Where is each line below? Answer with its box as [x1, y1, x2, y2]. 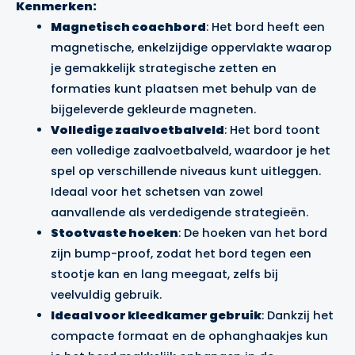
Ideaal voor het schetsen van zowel [50, 184, 263, 200]
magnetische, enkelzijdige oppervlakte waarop [50, 40, 332, 56]
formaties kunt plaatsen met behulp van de [50, 81, 316, 97]
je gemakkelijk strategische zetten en [50, 60, 277, 77]
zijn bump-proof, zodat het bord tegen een [50, 246, 311, 262]
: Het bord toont [223, 122, 320, 139]
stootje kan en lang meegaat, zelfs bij [50, 266, 278, 283]
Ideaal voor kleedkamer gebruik [50, 307, 261, 324]
